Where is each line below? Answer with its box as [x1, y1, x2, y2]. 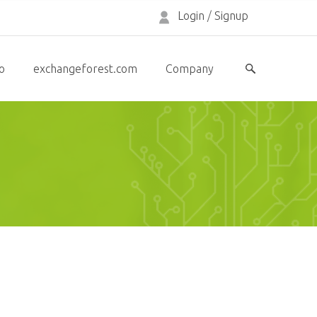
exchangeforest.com [33, 62, 137, 75]
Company [166, 62, 214, 75]
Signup [214, 9, 248, 22]
